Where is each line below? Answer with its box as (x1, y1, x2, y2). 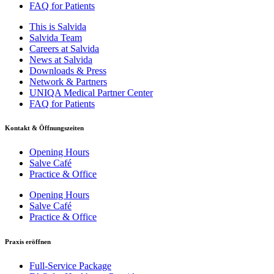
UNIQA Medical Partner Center (29, 87, 153, 98)
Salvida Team (29, 32, 82, 43)
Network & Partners (29, 76, 107, 87)
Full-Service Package (29, 261, 111, 272)
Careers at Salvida (29, 43, 99, 54)
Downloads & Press (29, 65, 106, 76)
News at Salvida (29, 54, 92, 65)
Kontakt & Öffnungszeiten (5, 124, 84, 132)
